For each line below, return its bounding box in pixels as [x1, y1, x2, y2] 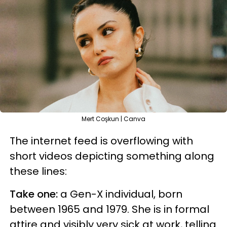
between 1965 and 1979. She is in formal [10, 202, 209, 216]
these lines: [10, 164, 67, 178]
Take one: [10, 187, 60, 201]
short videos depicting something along [10, 149, 214, 163]
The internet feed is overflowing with [10, 134, 193, 148]
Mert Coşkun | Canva [82, 115, 145, 123]
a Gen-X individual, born [60, 187, 182, 201]
